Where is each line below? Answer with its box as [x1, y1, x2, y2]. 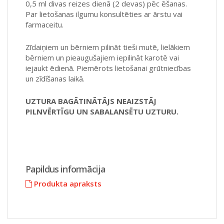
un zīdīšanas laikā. [25, 73, 84, 83]
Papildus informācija [25, 163, 105, 175]
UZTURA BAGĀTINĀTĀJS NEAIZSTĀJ [25, 95, 156, 106]
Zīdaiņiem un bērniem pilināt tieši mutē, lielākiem [25, 41, 190, 52]
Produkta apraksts [32, 178, 101, 188]
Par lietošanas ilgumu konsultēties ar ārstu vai [25, 8, 182, 19]
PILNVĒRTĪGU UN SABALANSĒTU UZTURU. [25, 106, 178, 116]
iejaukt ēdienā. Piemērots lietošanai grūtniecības [25, 62, 191, 73]
